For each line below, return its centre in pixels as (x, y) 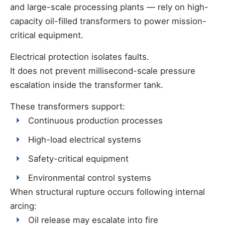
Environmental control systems (90, 178)
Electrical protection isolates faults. (80, 57)
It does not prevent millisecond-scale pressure (103, 71)
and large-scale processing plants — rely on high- (109, 7)
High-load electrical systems (85, 139)
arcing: (23, 206)
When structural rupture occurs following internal (107, 192)
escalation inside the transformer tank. (87, 85)
